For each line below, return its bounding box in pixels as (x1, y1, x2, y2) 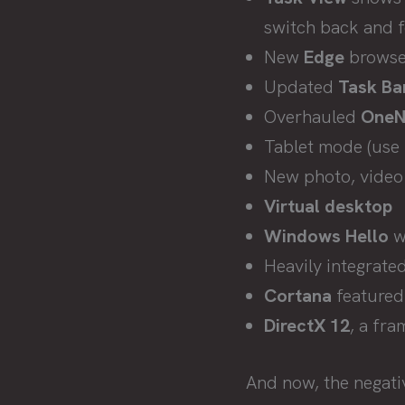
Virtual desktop (264, 194, 392, 218)
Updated (264, 75, 338, 99)
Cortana (264, 284, 332, 307)
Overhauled (264, 105, 361, 128)
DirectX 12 (264, 314, 350, 337)
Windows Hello (264, 224, 389, 248)
